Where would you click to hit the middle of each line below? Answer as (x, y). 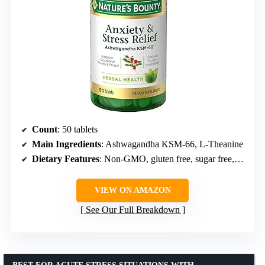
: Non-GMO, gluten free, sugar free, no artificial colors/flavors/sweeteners (167, 159)
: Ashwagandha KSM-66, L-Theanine (172, 144)
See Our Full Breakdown (132, 209)
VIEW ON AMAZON (132, 190)
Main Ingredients (67, 144)
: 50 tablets (77, 129)
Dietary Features (66, 159)
